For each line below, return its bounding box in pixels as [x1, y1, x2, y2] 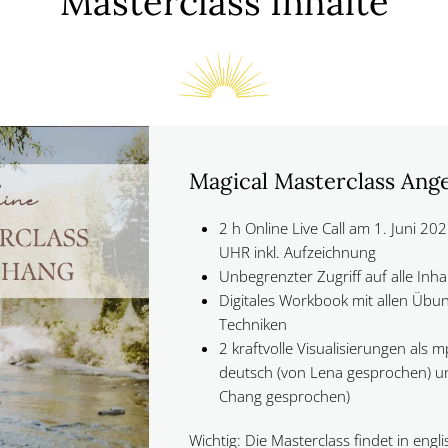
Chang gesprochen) [219, 386, 351, 406]
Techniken [219, 314, 288, 334]
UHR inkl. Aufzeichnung [219, 242, 377, 262]
